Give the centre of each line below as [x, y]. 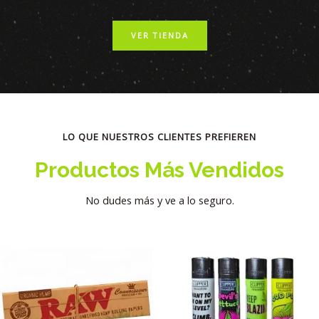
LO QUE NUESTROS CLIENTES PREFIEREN [159, 136]
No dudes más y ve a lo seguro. [159, 200]
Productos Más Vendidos [159, 169]
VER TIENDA [159, 35]
